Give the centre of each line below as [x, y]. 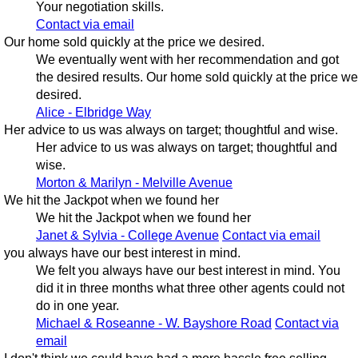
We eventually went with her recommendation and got [187, 60]
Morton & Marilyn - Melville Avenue [134, 183]
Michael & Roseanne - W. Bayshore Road [153, 324]
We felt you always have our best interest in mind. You [188, 271]
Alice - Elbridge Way [93, 113]
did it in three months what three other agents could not [190, 288]
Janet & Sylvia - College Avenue [127, 236]
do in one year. [77, 306]
